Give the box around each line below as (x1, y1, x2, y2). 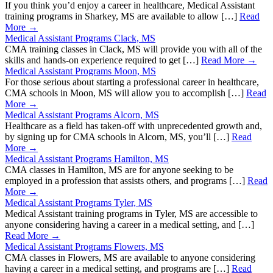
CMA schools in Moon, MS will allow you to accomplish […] (5, 88, 246, 99)
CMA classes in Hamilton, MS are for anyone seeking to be (5, 165, 233, 175)
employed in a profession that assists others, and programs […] (5, 175, 247, 186)
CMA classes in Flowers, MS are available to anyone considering (5, 252, 255, 263)
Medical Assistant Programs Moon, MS (5, 66, 156, 77)
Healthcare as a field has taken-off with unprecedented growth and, (5, 121, 262, 132)
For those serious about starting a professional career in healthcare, (5, 77, 259, 88)
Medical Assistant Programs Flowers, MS (5, 241, 164, 252)
